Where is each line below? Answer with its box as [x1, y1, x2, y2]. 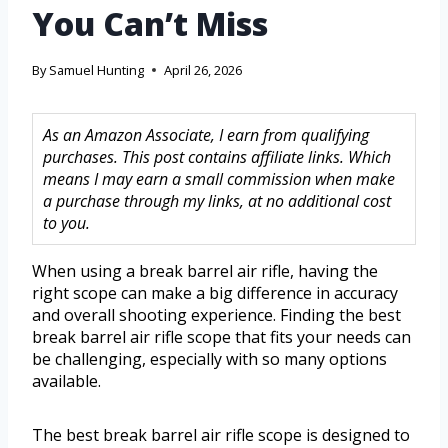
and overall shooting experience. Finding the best [32, 304, 401, 327]
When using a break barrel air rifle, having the [32, 260, 378, 283]
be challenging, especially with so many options [32, 348, 387, 371]
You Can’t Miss [32, 2, 268, 46]
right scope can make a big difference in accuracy [32, 282, 398, 305]
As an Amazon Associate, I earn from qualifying [43, 124, 369, 147]
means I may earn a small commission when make [43, 168, 395, 191]
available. [32, 370, 101, 393]
